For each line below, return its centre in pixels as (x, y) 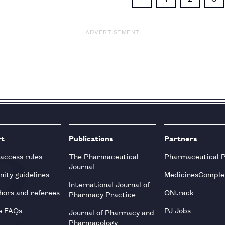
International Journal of (109, 184)
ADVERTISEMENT (113, 31)
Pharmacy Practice (102, 194)
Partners (181, 138)
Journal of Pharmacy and (112, 212)
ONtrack (179, 192)
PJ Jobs (177, 210)
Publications (91, 138)
